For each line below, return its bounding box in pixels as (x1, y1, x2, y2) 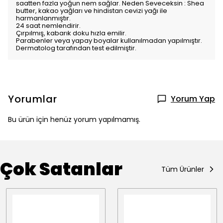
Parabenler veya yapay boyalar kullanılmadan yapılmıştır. (16, 36, 202, 45)
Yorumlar (8, 92, 57, 106)
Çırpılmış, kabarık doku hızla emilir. (16, 28, 126, 38)
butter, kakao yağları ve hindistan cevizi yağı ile (16, 6, 167, 15)
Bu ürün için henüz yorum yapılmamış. (8, 114, 140, 124)
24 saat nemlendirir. (16, 21, 81, 30)
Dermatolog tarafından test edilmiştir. (16, 43, 136, 53)
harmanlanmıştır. (16, 13, 71, 23)
